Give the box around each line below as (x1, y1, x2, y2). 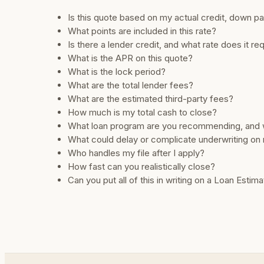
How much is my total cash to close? (68, 107, 217, 118)
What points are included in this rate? (68, 25, 217, 37)
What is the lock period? (68, 66, 166, 78)
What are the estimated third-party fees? (68, 93, 234, 105)
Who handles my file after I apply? (68, 147, 205, 159)
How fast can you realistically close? (68, 161, 216, 173)
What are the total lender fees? (68, 80, 194, 91)
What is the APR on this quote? (68, 52, 193, 64)
